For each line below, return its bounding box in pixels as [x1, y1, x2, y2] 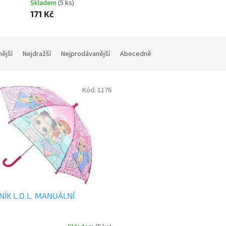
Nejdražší [23, 49, 51, 60]
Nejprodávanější [61, 49, 110, 60]
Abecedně [120, 49, 151, 60]
